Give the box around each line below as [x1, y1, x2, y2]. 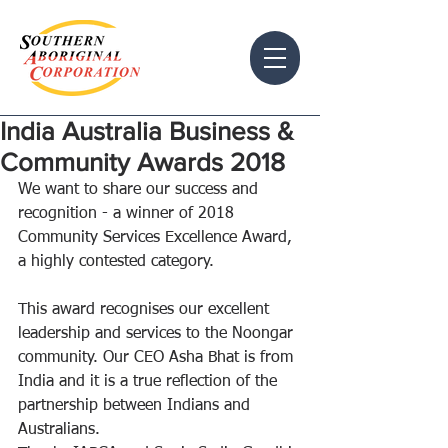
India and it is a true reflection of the [18, 374, 282, 390]
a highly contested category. [18, 254, 219, 270]
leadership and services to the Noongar [18, 326, 298, 342]
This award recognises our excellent [18, 302, 274, 318]
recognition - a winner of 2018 [18, 206, 239, 222]
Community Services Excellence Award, [18, 230, 297, 246]
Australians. [18, 422, 105, 438]
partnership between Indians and [18, 398, 255, 414]
